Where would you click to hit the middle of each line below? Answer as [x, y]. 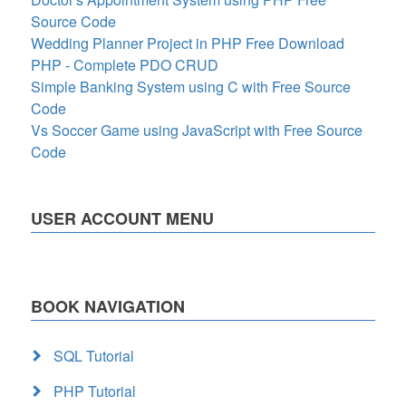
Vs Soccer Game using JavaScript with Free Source [197, 130]
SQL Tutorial [94, 356]
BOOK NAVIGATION [108, 307]
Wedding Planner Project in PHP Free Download [188, 43]
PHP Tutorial [95, 391]
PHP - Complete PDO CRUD [125, 65]
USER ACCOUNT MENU [122, 219]
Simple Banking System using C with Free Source [191, 87]
